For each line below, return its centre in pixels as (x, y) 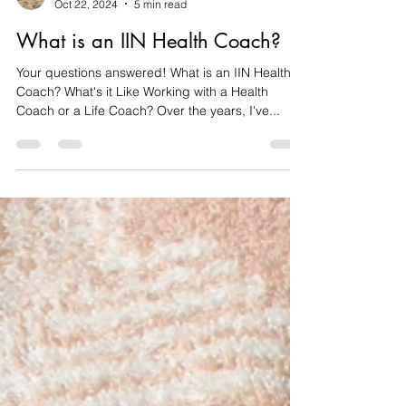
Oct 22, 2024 (86, 51)
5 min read (160, 51)
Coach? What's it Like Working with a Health (142, 138)
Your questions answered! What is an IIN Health (154, 119)
